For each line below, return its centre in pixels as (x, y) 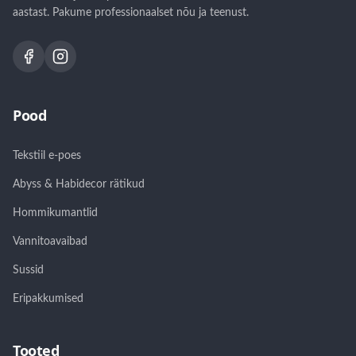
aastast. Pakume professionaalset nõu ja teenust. (131, 13)
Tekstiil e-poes (47, 156)
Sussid (28, 271)
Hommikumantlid (55, 213)
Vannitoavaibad (50, 242)
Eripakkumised (48, 299)
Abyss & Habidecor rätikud (79, 185)
